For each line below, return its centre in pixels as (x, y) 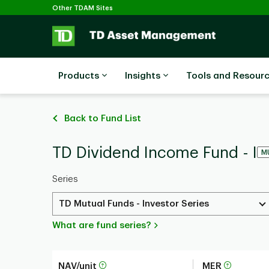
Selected (128, 5)
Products (79, 76)
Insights (143, 76)
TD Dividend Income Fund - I (155, 153)
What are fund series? (101, 225)
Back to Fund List (103, 119)
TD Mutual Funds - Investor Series (134, 204)
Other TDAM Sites (83, 8)
